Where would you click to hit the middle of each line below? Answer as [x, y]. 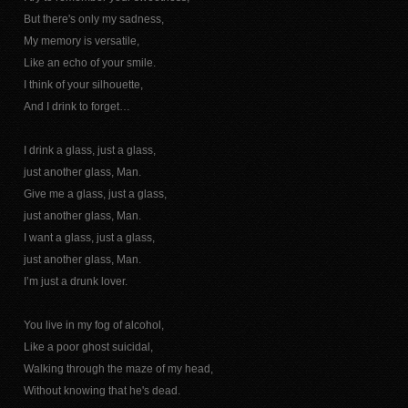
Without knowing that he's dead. [102, 391]
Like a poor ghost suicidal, [88, 347]
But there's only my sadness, [93, 19]
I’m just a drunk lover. [75, 281]
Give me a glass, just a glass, [95, 194]
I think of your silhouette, [83, 85]
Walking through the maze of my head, [118, 369]
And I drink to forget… [76, 107]
